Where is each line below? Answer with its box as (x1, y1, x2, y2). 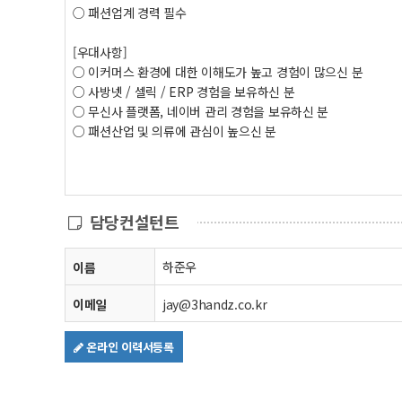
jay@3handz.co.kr (162, 295, 267, 314)
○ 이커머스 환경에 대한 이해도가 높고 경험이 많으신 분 (73, 63, 363, 81)
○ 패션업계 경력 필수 (73, 4, 187, 22)
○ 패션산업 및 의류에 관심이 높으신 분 (73, 122, 276, 140)
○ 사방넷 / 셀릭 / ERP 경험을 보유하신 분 (73, 83, 295, 100)
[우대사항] (73, 43, 127, 61)
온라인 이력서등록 (83, 338, 174, 355)
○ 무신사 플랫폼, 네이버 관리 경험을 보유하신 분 (73, 102, 329, 120)
